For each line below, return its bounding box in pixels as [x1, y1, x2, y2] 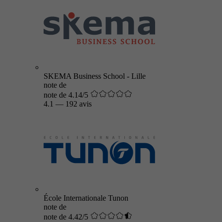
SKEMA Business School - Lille [44, 72, 146, 80]
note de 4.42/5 [44, 213, 88, 221]
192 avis [65, 100, 92, 108]
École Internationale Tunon [44, 194, 128, 202]
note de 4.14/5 [44, 91, 88, 99]
